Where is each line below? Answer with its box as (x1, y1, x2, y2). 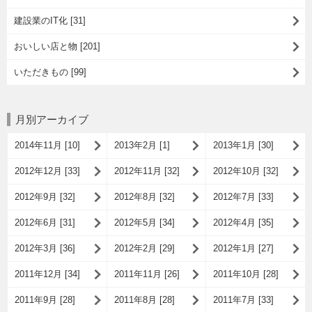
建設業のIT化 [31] (14, 15, 86, 26)
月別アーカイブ (15, 114, 88, 126)
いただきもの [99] (14, 67, 86, 78)
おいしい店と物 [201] (14, 41, 100, 52)
